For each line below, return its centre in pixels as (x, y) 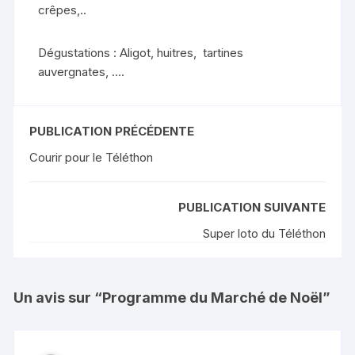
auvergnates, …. (82, 71)
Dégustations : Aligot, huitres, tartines (141, 52)
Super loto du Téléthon (264, 233)
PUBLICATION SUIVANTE (252, 207)
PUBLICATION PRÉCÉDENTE (112, 131)
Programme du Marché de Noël (213, 297)
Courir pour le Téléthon (92, 157)
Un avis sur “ (58, 297)
